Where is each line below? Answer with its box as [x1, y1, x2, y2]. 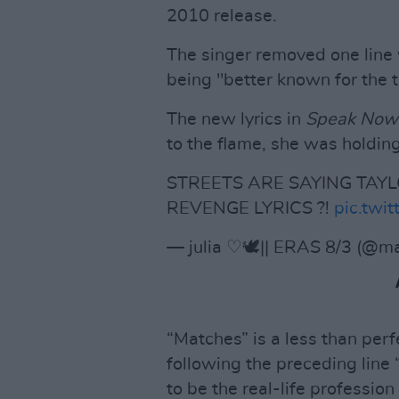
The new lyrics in [167, 110, 305, 128]
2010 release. [167, 7, 277, 25]
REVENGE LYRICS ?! [167, 199, 334, 217]
